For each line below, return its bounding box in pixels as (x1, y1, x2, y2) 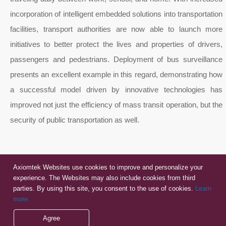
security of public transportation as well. (10, 116, 139, 124)
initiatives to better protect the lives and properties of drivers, (10, 40, 223, 48)
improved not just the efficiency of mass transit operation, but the (10, 100, 223, 109)
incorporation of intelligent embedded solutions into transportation (10, 10, 223, 18)
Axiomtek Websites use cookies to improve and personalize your (13, 163, 203, 171)
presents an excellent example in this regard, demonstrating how (10, 70, 223, 79)
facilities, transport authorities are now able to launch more (10, 25, 223, 33)
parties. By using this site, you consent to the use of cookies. (13, 185, 195, 192)
